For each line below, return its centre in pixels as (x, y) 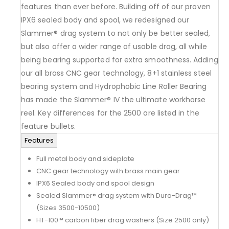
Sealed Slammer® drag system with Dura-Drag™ (116, 196)
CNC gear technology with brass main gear (108, 171)
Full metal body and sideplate (85, 159)
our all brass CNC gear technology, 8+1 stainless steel (116, 73)
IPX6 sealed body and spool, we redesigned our (105, 20)
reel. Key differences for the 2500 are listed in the (110, 113)
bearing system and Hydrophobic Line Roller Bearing (114, 87)
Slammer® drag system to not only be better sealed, (116, 33)
